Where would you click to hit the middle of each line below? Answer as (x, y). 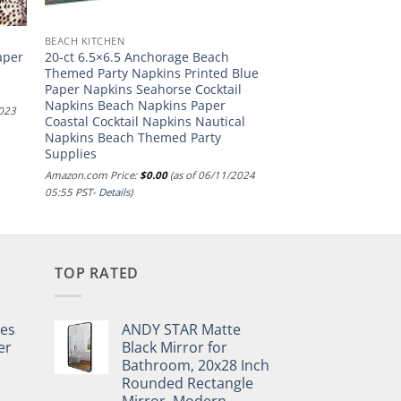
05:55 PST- (71, 192)
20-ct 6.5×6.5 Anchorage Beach (137, 57)
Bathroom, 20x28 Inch (196, 365)
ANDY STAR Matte (181, 329)
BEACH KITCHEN (85, 41)
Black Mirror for (175, 347)
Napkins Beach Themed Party (132, 138)
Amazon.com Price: (92, 175)
